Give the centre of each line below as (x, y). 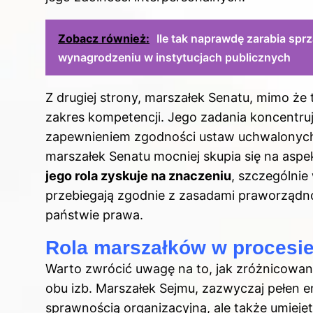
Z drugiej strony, (95, 98)
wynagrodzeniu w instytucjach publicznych (174, 58)
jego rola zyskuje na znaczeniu (138, 176)
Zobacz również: (104, 39)
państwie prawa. (94, 215)
